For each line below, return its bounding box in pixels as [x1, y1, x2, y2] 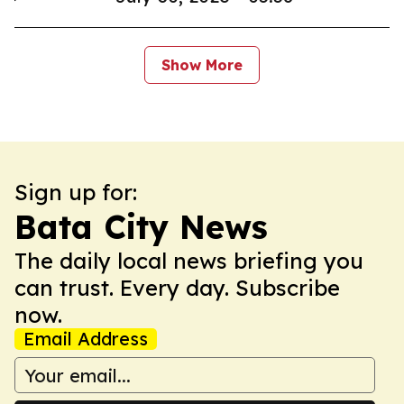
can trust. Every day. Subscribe [14, 274, 340, 301]
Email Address [23, 327, 148, 350]
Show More [161, 56, 243, 74]
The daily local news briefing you [14, 247, 363, 274]
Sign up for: [14, 179, 137, 206]
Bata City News [14, 207, 268, 247]
